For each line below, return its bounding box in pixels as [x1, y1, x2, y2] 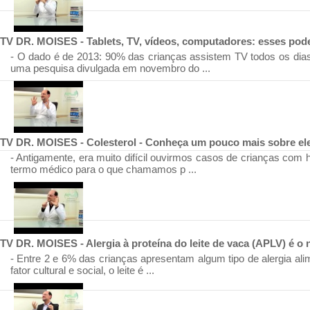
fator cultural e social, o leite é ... [10, 264, 154, 276]
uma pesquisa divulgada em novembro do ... [10, 62, 210, 74]
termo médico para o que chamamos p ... [10, 163, 197, 175]
